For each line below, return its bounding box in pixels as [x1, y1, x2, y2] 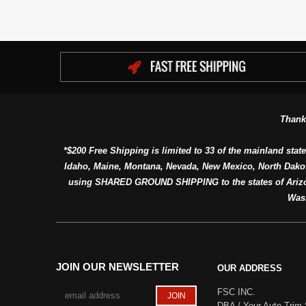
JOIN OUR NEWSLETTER [56, 260, 179, 273]
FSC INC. [217, 286, 255, 297]
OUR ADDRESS [217, 262, 282, 273]
